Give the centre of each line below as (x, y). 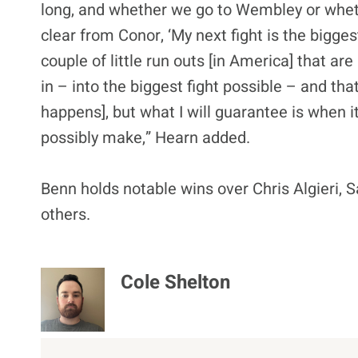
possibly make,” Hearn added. (145, 137)
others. (66, 214)
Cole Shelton (175, 282)
